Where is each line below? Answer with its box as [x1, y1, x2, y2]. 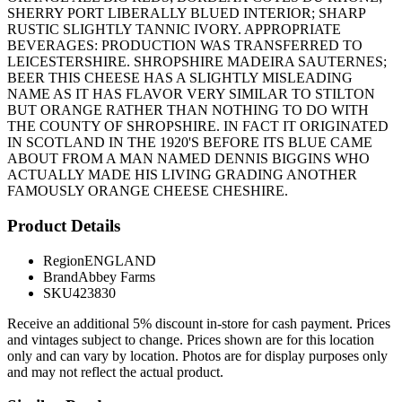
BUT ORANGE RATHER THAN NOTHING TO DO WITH [7, 102, 369, 118]
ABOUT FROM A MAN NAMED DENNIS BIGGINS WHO [7, 151, 370, 167]
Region [43, 252, 84, 268]
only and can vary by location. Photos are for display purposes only [7, 347, 388, 363]
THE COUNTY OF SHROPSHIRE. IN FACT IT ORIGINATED [7, 118, 389, 135]
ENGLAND [84, 252, 156, 268]
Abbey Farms [78, 268, 155, 284]
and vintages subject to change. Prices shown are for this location [7, 331, 374, 347]
